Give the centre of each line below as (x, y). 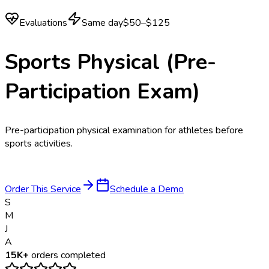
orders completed (67, 255)
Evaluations (43, 23)
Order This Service (43, 189)
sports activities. (39, 144)
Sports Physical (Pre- (110, 62)
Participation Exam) (102, 91)
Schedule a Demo (147, 189)
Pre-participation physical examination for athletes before (124, 131)
